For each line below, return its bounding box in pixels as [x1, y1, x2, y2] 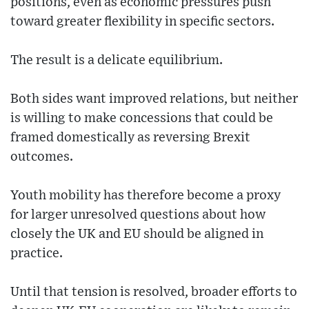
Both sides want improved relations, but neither [10, 92, 298, 106]
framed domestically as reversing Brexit [10, 131, 250, 144]
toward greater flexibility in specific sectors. [10, 15, 275, 28]
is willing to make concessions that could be [10, 112, 273, 125]
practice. [10, 247, 63, 260]
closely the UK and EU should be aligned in [10, 228, 263, 241]
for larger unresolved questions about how [10, 208, 266, 221]
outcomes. [10, 150, 73, 163]
